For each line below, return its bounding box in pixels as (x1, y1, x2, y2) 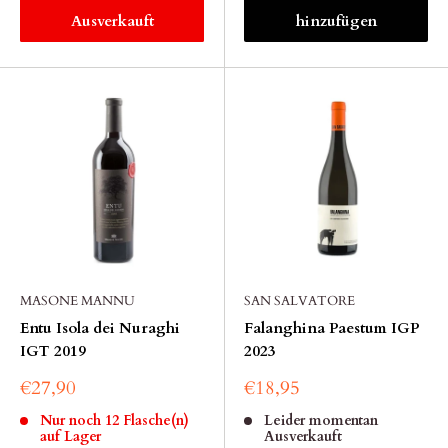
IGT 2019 (20, 341, 86, 361)
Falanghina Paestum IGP (244, 318, 420, 338)
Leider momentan (263, 411, 378, 430)
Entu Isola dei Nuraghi (20, 318, 180, 338)
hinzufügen (295, 11, 377, 31)
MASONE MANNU (20, 292, 135, 310)
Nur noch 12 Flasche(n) (39, 411, 189, 430)
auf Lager (39, 427, 101, 446)
